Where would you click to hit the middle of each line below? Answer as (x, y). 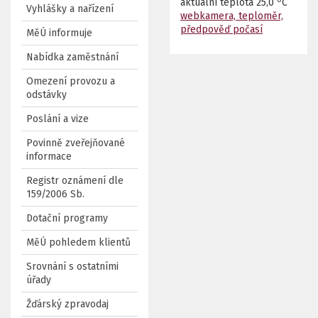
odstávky (46, 95)
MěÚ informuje (59, 33)
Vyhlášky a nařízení (70, 9)
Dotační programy (67, 218)
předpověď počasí (221, 29)
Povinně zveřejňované (76, 143)
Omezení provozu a (71, 81)
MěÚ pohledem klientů (78, 242)
